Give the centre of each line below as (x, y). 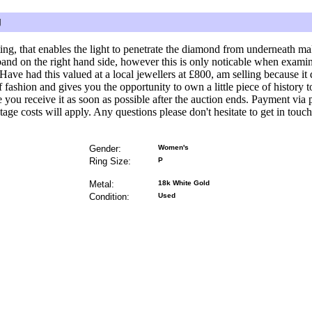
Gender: (105, 149)
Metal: (102, 184)
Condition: (109, 197)
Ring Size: (110, 161)
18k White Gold (184, 183)
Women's (173, 147)
